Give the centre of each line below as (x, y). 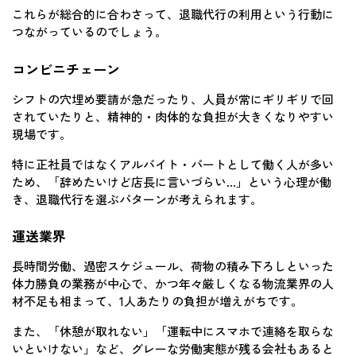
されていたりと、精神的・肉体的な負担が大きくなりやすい (173, 116)
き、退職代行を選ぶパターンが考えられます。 (137, 199)
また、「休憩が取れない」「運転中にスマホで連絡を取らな (173, 331)
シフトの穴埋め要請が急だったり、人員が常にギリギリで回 (173, 99)
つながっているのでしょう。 (89, 32)
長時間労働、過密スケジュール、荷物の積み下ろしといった (173, 266)
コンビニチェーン (66, 68)
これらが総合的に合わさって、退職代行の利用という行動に (173, 14)
